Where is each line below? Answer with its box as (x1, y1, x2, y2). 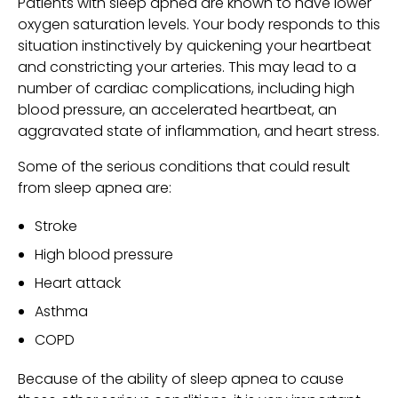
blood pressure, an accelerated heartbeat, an (18, 99, 337, 121)
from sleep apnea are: (18, 178, 171, 199)
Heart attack (35, 273, 125, 294)
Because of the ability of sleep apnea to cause (18, 368, 344, 389)
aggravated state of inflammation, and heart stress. (18, 121, 379, 142)
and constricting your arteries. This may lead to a (18, 57, 356, 78)
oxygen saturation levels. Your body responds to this (18, 14, 380, 36)
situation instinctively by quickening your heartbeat (18, 36, 371, 57)
